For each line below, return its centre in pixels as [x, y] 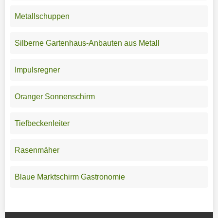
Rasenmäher [37, 150]
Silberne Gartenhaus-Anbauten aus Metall [87, 43]
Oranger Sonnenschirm [54, 96]
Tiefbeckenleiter [42, 123]
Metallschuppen [42, 16]
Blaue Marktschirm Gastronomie [70, 177]
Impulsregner [37, 70]
